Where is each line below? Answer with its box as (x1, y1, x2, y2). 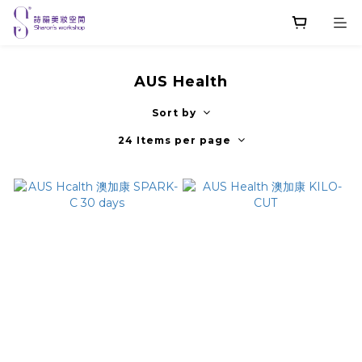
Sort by (152, 107, 196, 119)
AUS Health (134, 73, 228, 90)
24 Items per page (117, 134, 231, 146)
